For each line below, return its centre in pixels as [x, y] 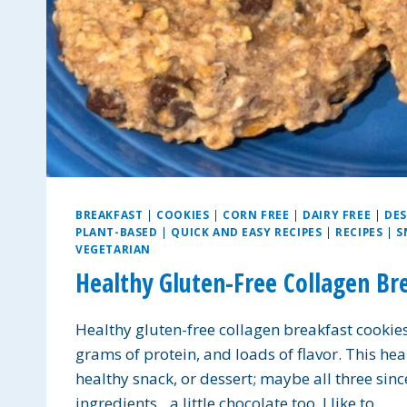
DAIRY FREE [337, 215]
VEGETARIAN [113, 249]
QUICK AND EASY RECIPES [247, 232]
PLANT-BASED [117, 232]
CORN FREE [256, 215]
